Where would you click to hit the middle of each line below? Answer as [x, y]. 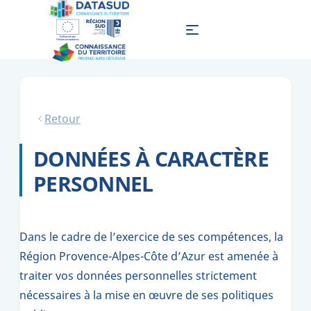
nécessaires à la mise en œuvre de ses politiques [146, 295]
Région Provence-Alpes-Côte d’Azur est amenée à [149, 256]
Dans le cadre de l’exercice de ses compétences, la [151, 237]
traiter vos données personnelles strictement [138, 276]
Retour [62, 119]
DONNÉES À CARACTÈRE [151, 159]
